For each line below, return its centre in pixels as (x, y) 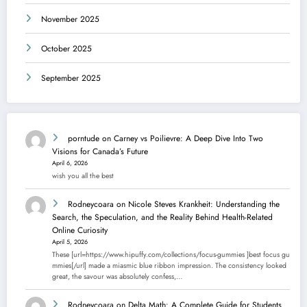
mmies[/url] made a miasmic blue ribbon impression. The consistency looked (169, 265)
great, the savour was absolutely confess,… (117, 276)
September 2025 (71, 78)
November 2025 (70, 20)
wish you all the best (83, 176)
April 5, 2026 (70, 242)
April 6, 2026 (70, 163)
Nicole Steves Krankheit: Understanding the (204, 205)
